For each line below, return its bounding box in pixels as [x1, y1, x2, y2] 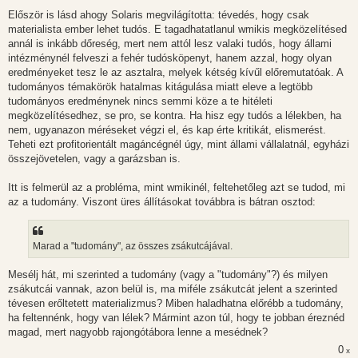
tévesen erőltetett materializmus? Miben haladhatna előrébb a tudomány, [8, 296, 344, 309]
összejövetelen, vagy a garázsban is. [8, 153, 181, 165]
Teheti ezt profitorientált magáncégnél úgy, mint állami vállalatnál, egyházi [8, 138, 349, 151]
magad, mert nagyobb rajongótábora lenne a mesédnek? [8, 325, 268, 338]
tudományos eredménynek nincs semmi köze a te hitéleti [8, 95, 272, 108]
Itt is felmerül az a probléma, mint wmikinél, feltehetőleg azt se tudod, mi [8, 181, 345, 194]
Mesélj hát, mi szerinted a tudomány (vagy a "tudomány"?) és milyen [8, 268, 328, 280]
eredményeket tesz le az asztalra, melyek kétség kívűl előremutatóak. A [8, 66, 343, 79]
